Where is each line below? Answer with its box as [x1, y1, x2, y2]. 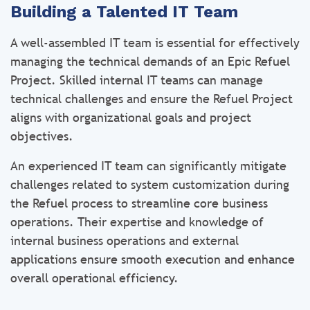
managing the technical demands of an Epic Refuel [10, 54, 290, 69]
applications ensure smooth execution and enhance [10, 252, 295, 266]
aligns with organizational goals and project [10, 110, 251, 125]
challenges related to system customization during [10, 177, 289, 192]
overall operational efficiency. [10, 271, 179, 285]
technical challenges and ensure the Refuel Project [10, 91, 293, 106]
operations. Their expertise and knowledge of [10, 215, 264, 229]
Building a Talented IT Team [10, 2, 238, 21]
